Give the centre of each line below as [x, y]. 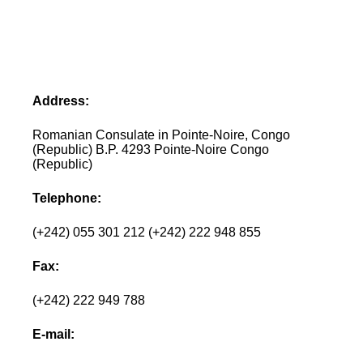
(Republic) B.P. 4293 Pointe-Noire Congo [151, 149]
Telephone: [67, 198]
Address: [61, 100]
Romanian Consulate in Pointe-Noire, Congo [162, 135]
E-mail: [54, 334]
